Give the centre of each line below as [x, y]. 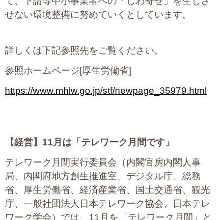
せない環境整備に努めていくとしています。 [98, 15]
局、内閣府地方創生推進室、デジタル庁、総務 [103, 176]
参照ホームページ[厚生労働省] [68, 71]
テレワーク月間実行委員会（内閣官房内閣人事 [103, 163]
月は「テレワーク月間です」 [114, 142]
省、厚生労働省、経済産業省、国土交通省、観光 [108, 190]
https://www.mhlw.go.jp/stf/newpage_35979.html [106, 91]
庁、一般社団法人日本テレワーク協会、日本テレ [108, 204]
